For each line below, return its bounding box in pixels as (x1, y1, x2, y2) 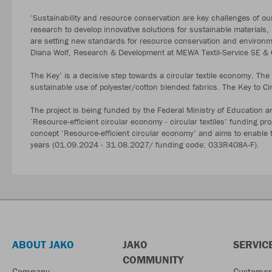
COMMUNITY (122, 253, 183, 267)
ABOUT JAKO (12, 237, 74, 251)
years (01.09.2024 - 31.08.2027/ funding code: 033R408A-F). (30, 138, 259, 150)
